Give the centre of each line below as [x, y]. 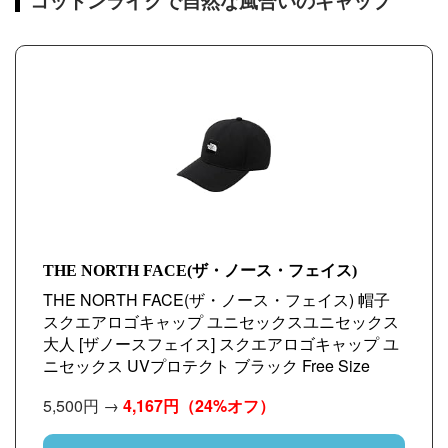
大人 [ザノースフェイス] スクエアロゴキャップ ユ [221, 343]
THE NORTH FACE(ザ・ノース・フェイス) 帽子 [216, 299]
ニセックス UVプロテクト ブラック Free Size [206, 365]
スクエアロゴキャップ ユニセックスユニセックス [221, 321]
